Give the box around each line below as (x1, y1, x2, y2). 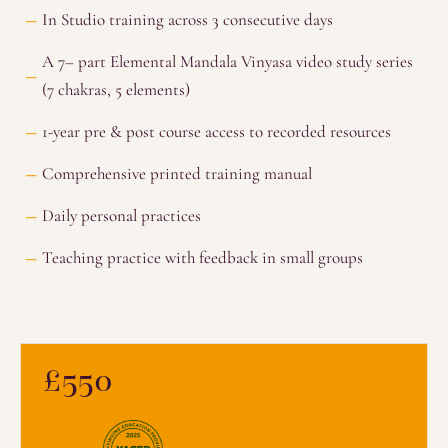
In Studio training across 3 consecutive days (42, 9, 333, 30)
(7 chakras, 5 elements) (42, 79, 190, 100)
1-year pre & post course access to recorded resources (42, 121, 391, 142)
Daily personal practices (42, 205, 201, 226)
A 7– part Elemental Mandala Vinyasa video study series (42, 51, 413, 72)
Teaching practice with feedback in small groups (42, 247, 363, 268)
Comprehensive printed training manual (42, 163, 312, 184)
